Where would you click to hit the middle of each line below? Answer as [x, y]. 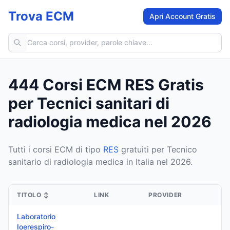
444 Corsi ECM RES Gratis [106, 85]
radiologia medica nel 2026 [110, 122]
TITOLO [29, 195]
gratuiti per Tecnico [158, 149]
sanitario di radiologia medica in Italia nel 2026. [100, 162]
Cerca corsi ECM [41, 39]
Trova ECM [41, 16]
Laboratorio [36, 216]
